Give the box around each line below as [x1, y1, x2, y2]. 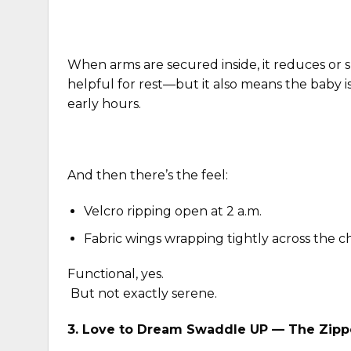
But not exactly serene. [71, 286, 217, 302]
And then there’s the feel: [67, 168, 228, 183]
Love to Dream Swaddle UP [78, 322, 268, 338]
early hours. [67, 96, 141, 111]
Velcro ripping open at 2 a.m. [83, 204, 262, 219]
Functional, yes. [67, 266, 164, 282]
